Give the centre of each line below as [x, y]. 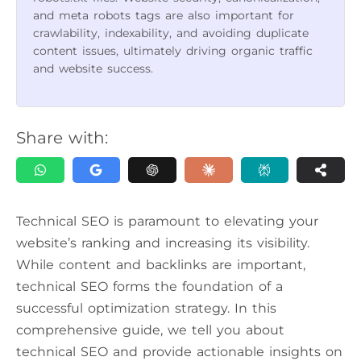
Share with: [62, 138]
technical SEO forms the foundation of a [149, 287]
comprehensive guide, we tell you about [150, 330]
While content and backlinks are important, [161, 265]
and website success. [93, 69]
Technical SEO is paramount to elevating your [167, 222]
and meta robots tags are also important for [164, 16]
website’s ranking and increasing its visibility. [163, 243]
